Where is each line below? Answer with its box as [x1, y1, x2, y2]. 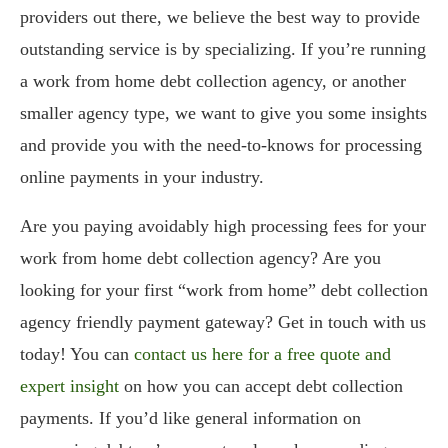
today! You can [20, 343, 134, 364]
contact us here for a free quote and [134, 343, 391, 364]
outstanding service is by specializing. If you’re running [20, 38, 426, 59]
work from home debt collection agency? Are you [20, 247, 381, 268]
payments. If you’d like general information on [20, 407, 361, 428]
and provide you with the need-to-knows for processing [20, 134, 422, 155]
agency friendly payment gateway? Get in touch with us [20, 311, 426, 332]
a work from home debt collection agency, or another [20, 70, 406, 91]
